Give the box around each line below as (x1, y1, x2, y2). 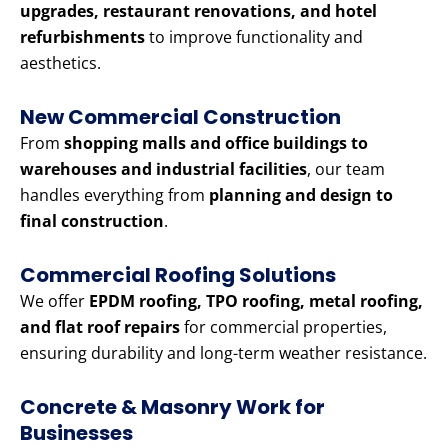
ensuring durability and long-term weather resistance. (20, 342, 427, 365)
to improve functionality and (145, 26, 363, 49)
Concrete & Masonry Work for (20, 393, 325, 422)
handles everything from (20, 184, 209, 207)
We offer (20, 290, 89, 313)
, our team (307, 158, 385, 181)
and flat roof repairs (20, 316, 180, 339)
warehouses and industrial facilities (20, 158, 307, 181)
